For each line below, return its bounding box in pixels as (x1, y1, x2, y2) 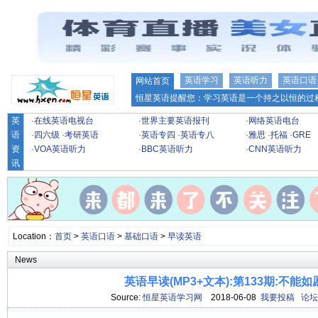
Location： (12, 231, 55, 241)
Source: (110, 292, 143, 302)
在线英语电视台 (34, 116, 94, 126)
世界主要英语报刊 (141, 116, 209, 126)
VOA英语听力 (34, 144, 86, 154)
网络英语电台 (248, 116, 300, 126)
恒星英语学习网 (142, 292, 202, 302)
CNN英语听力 (248, 144, 302, 154)
